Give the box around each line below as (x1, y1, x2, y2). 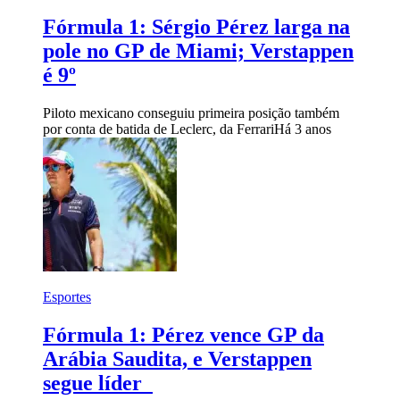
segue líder (43, 371, 153, 395)
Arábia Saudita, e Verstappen (43, 346, 312, 371)
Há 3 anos (274, 121, 331, 137)
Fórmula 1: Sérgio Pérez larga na (43, 14, 350, 38)
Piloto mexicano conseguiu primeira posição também (43, 104, 339, 121)
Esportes (43, 288, 91, 304)
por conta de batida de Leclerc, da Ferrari (43, 121, 274, 137)
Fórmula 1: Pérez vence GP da (43, 322, 324, 346)
